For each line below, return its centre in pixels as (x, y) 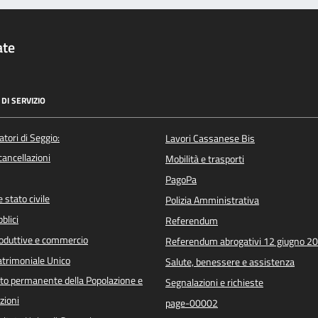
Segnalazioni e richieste (214, 283)
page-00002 (192, 303)
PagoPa (181, 180)
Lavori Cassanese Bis (210, 139)
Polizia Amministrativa (212, 201)
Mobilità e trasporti (205, 159)
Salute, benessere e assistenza (230, 262)
